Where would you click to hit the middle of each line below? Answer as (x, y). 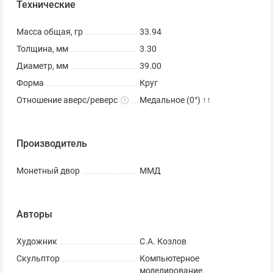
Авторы (34, 214)
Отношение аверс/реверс (67, 101)
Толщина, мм (42, 49)
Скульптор (38, 259)
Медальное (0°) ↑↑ (175, 101)
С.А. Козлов (163, 242)
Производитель (52, 144)
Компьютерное (169, 259)
